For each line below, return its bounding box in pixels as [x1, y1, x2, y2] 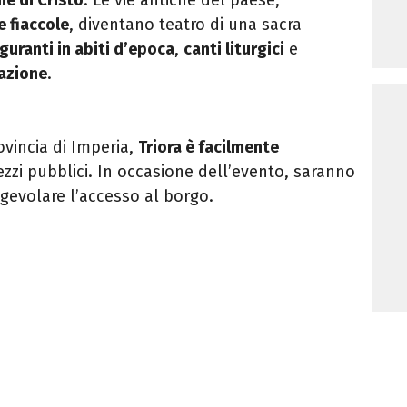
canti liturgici [184, 38, 284, 59]
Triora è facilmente [138, 136, 279, 157]
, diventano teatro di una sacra [69, 14, 302, 35]
